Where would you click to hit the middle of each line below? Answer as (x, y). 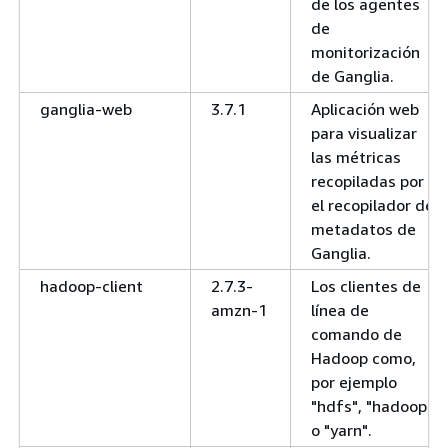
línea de (340, 309)
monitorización (365, 51)
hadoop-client (91, 285)
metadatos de (363, 228)
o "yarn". (341, 429)
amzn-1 (239, 309)
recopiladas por (367, 180)
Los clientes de (366, 285)
